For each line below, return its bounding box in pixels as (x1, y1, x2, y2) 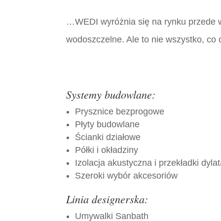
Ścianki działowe (75, 132, 141, 143)
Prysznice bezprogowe (75, 107, 165, 117)
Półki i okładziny (75, 145, 139, 155)
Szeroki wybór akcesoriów (75, 171, 178, 181)
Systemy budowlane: (66, 87, 156, 102)
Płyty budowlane (75, 119, 140, 130)
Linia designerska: (66, 191, 148, 207)
